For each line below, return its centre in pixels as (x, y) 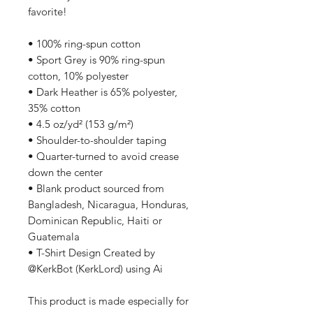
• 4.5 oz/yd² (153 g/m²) (81, 124)
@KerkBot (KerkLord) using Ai (95, 269)
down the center (65, 172)
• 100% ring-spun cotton (84, 44)
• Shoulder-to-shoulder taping (97, 140)
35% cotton (54, 108)
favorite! (50, 12)
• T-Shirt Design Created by (92, 253)
